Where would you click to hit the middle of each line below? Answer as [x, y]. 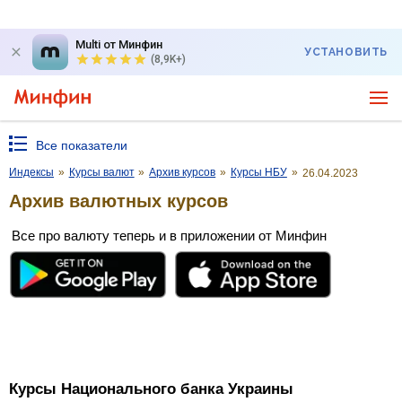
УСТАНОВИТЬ [346, 52]
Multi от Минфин [119, 44]
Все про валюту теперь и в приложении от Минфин [169, 235]
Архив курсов [183, 172]
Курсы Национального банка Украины [151, 389]
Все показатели [82, 145]
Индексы [31, 172]
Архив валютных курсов [118, 201]
